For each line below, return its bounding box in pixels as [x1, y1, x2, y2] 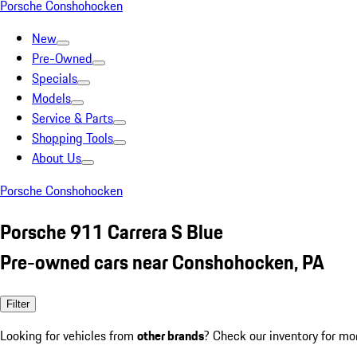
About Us [32, 148, 81, 167]
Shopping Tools [32, 128, 113, 147]
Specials [32, 69, 77, 88]
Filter [6, 297, 29, 310]
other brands [137, 325, 204, 345]
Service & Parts [32, 108, 113, 127]
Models [32, 88, 71, 108]
